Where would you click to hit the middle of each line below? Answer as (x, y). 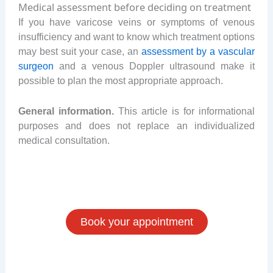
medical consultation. (64, 140)
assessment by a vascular (198, 51)
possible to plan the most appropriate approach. (120, 81)
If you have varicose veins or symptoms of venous (136, 22)
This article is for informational (184, 111)
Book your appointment (136, 222)
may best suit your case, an (80, 51)
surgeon (36, 66)
